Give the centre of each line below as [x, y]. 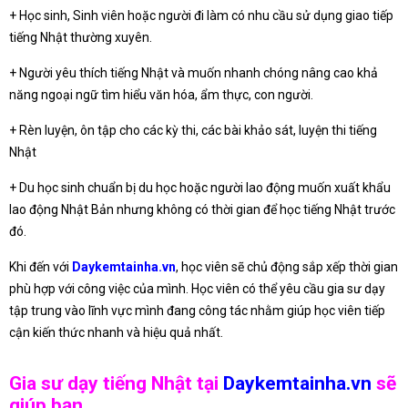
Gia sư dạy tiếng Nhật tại [116, 384]
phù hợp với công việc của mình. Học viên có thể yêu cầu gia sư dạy [197, 288]
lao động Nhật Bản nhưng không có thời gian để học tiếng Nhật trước [202, 209]
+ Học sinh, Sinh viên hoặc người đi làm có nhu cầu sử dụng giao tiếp [201, 15]
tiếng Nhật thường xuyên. [81, 37]
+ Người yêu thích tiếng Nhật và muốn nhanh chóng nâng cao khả [194, 72]
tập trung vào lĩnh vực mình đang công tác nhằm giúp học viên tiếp [197, 310]
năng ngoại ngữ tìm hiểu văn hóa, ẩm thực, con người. [161, 94]
